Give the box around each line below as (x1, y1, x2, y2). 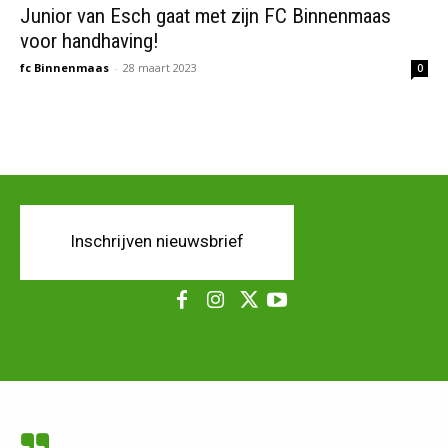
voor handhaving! (20, 28, 159, 53)
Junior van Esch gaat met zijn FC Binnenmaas (20, 3, 391, 28)
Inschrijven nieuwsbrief (70, 230, 244, 251)
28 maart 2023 (123, 59, 197, 75)
